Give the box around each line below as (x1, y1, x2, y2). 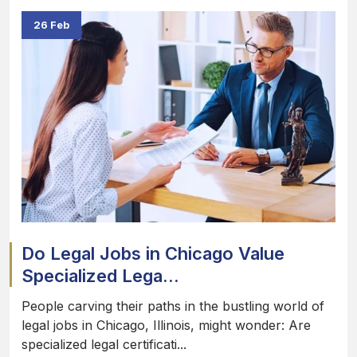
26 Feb (33, 18, 69, 32)
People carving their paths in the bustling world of (22, 298, 324, 315)
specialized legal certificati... (22, 336, 186, 353)
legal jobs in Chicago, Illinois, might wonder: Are (22, 317, 311, 334)
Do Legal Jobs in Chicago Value (22, 243, 284, 265)
